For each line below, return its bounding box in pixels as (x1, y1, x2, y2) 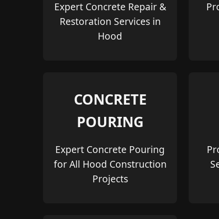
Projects (92, 172, 128, 186)
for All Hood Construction (53, 157, 167, 171)
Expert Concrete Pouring (55, 143, 165, 156)
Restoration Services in (59, 14, 161, 28)
